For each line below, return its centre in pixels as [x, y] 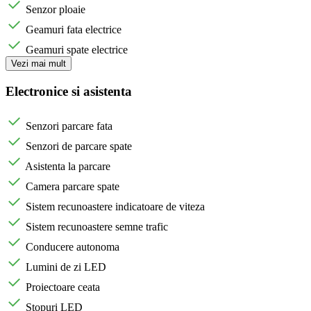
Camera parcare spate [73, 186]
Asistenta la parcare [68, 166]
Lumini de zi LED [66, 267]
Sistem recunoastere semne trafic [97, 226]
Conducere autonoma [73, 246]
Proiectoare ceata [63, 287]
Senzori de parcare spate [79, 146]
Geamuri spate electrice [77, 50]
